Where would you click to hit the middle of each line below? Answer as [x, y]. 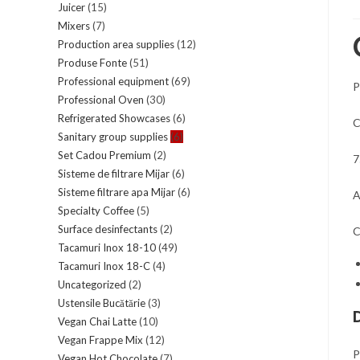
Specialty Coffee [96, 211]
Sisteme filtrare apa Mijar [117, 192]
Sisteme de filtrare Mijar [114, 174]
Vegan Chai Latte [97, 321]
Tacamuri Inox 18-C [104, 266]
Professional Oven [101, 100]
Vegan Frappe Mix [100, 340]
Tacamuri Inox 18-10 [107, 247]
